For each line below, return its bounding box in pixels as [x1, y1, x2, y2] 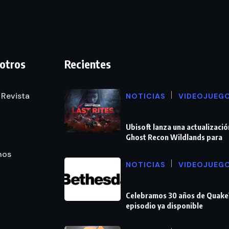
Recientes [64, 57, 111, 72]
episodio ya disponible [126, 201, 203, 211]
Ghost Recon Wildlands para [126, 132, 222, 142]
